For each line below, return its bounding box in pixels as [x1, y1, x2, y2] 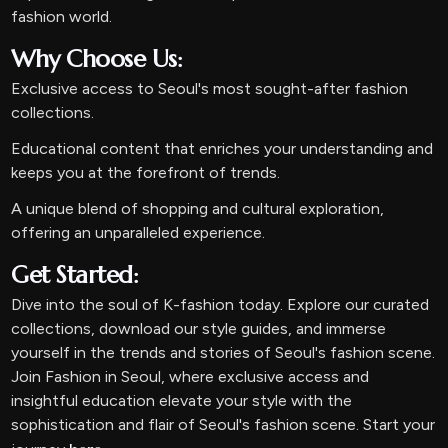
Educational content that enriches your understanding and [11, 139, 434, 158]
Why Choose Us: [11, 44, 183, 74]
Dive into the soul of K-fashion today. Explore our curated [11, 295, 430, 314]
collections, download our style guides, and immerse [11, 319, 387, 338]
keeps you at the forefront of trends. [11, 163, 281, 182]
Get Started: [11, 260, 139, 290]
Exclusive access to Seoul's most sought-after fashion [11, 79, 409, 98]
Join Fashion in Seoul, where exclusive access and [11, 367, 370, 386]
